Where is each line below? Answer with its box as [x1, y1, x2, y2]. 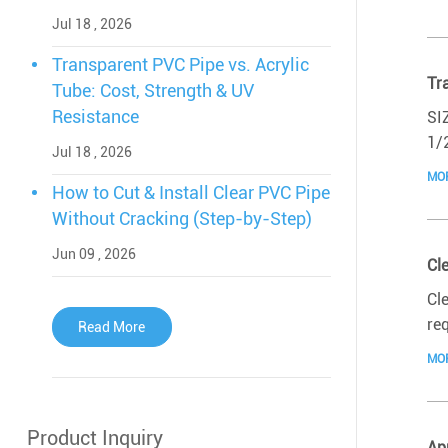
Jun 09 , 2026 [51, 246, 136, 263]
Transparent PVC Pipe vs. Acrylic [51, 54, 309, 76]
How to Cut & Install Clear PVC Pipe [51, 182, 330, 204]
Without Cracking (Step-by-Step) [51, 208, 312, 230]
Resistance [51, 106, 139, 128]
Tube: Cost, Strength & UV [51, 80, 254, 102]
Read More [78, 319, 146, 336]
